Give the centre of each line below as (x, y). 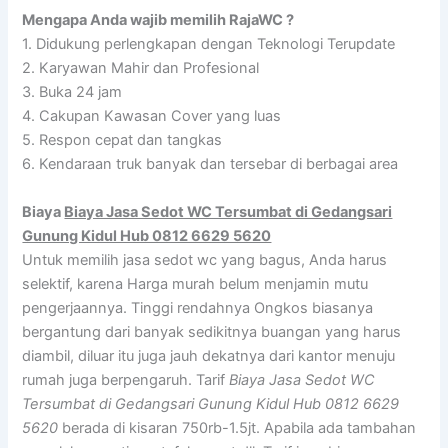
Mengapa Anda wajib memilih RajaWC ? (158, 20)
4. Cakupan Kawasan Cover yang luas (152, 116)
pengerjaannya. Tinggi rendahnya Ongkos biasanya (198, 307)
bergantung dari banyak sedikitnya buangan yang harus (212, 331)
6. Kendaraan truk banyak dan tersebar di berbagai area (210, 164)
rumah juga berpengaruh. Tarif (126, 379)
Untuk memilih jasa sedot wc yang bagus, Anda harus (205, 259)
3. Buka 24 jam (72, 92)
